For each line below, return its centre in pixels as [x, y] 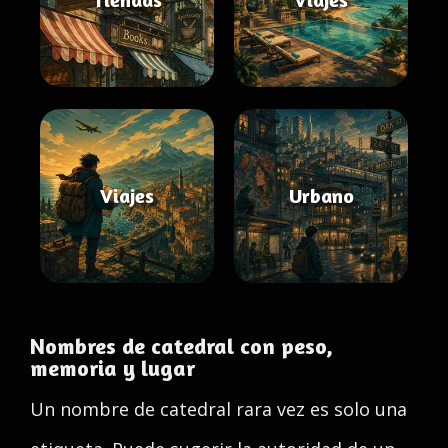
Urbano [321, 195]
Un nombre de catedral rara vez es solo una [218, 409]
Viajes [127, 195]
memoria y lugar [112, 368]
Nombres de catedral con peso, [181, 346]
